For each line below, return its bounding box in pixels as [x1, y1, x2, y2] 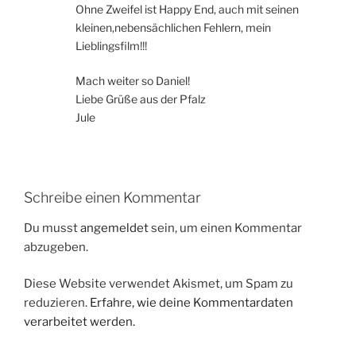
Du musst [24, 220, 80, 235]
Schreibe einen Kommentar [24, 189, 201, 207]
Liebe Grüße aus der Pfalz [75, 92, 206, 106]
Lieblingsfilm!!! [75, 39, 147, 53]
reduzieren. [24, 296, 90, 311]
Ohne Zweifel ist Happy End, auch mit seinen [75, 2, 299, 17]
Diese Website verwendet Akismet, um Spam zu [24, 277, 293, 292]
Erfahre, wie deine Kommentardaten [90, 296, 293, 311]
